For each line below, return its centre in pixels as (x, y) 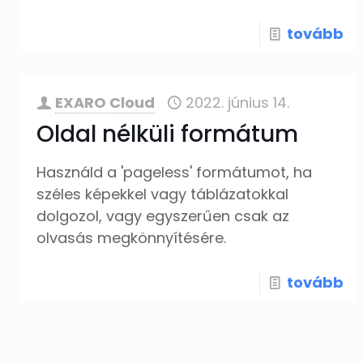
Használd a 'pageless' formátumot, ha (175, 172)
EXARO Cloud (105, 102)
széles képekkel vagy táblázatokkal (163, 194)
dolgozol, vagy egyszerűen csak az (163, 216)
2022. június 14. (238, 102)
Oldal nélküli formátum (168, 134)
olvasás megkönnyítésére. (132, 238)
